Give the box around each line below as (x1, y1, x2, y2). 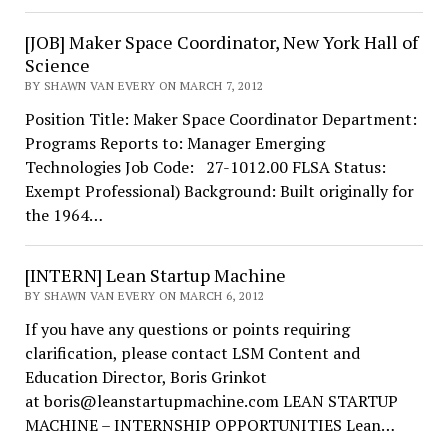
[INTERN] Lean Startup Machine (24, 263, 286, 287)
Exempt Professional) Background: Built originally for (24, 180, 414, 202)
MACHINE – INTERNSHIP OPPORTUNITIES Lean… (24, 414, 395, 436)
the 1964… (24, 204, 103, 226)
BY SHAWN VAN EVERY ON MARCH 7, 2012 (24, 78, 264, 93)
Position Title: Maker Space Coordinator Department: (24, 108, 417, 130)
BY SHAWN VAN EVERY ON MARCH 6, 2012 (24, 288, 265, 303)
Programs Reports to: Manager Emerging (24, 132, 325, 154)
